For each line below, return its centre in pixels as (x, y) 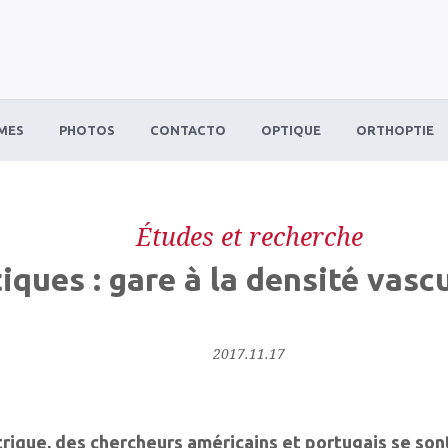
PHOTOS (87, 130)
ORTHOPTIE (395, 130)
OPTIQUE (291, 130)
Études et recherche (249, 236)
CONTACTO (188, 130)
